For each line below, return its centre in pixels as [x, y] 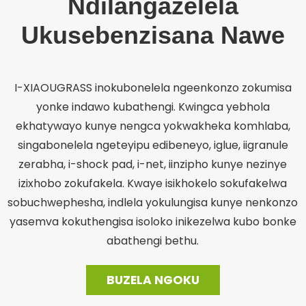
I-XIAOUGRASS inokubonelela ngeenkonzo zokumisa [153, 88]
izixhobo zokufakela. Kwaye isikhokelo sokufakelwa [153, 184]
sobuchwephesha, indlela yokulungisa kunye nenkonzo [153, 203]
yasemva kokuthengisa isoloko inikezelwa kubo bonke [153, 222]
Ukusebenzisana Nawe [153, 36]
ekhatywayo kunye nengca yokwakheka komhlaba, [153, 126]
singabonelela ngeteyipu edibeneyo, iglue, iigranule [153, 145]
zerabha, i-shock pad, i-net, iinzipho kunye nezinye [153, 165]
